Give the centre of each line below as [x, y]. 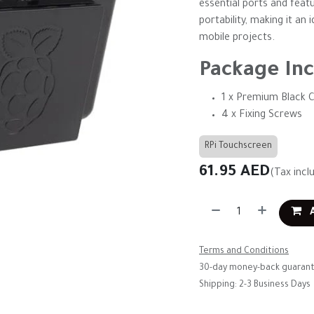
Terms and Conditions [244, 252]
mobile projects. [237, 39]
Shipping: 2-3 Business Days [255, 285]
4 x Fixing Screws [262, 116]
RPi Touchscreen [238, 146]
